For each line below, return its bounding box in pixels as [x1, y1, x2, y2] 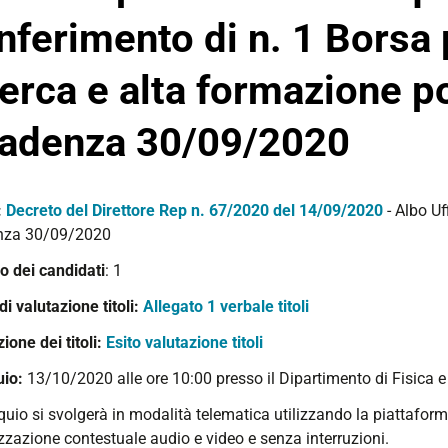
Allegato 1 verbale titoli [143, 297, 309, 316]
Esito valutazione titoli [106, 333, 263, 352]
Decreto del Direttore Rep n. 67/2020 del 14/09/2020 [6, 201, 383, 220]
